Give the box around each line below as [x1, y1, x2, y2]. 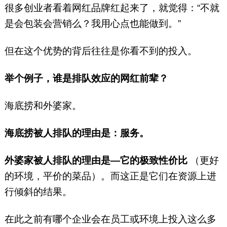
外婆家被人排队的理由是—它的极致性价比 [4, 155, 190, 166]
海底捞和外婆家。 [4, 100, 82, 111]
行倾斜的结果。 [4, 186, 74, 198]
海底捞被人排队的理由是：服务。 [4, 128, 149, 139]
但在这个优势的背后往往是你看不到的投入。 [4, 46, 200, 57]
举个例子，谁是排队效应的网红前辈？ [4, 73, 168, 84]
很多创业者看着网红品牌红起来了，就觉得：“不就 [4, 3, 219, 14]
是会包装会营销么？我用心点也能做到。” [4, 18, 183, 29]
